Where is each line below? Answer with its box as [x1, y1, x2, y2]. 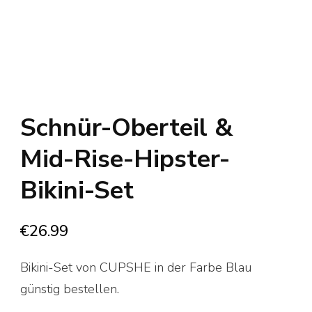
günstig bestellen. [20, 281, 119, 298]
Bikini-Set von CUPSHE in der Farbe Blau [20, 259, 251, 276]
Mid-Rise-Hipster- [20, 142, 230, 177]
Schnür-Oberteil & [20, 111, 233, 146]
